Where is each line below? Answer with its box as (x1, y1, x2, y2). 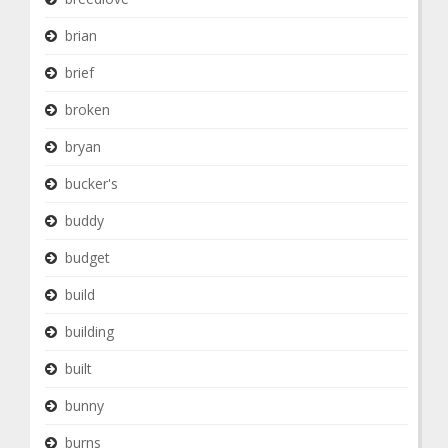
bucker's (65, 174, 118, 193)
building (65, 322, 114, 341)
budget (65, 248, 110, 267)
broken (65, 100, 110, 119)
